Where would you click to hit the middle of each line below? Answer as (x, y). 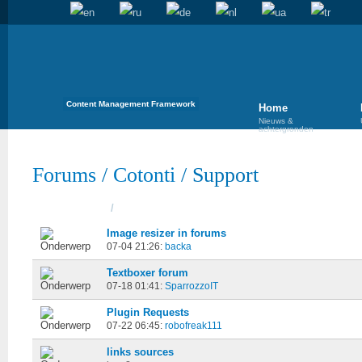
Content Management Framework (131, 104)
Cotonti (144, 175)
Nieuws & (276, 121)
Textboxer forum (147, 273)
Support (225, 175)
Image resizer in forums (166, 233)
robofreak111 (194, 325)
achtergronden (286, 129)
